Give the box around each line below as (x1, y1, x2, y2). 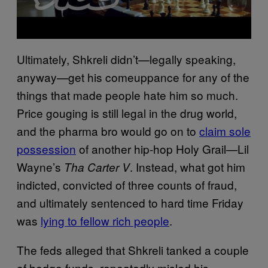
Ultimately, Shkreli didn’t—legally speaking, (17, 50, 236, 67)
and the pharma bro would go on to (17, 122, 199, 139)
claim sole (199, 122, 251, 139)
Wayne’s (17, 158, 64, 175)
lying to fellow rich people (41, 212, 169, 229)
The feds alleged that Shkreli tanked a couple (17, 241, 249, 258)
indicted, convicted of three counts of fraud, (17, 176, 237, 193)
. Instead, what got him (130, 158, 245, 175)
